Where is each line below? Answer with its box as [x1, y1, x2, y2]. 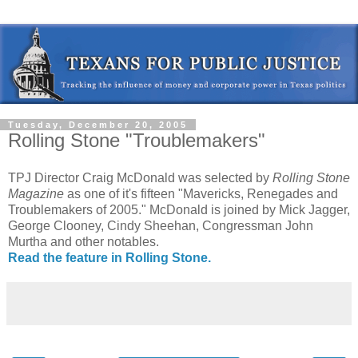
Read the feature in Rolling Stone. [8, 251, 211, 265]
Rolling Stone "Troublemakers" [8, 129, 265, 151]
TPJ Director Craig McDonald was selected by [8, 171, 272, 185]
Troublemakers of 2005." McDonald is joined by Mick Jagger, [8, 203, 350, 217]
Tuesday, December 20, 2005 [8, 119, 188, 129]
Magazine [8, 187, 64, 201]
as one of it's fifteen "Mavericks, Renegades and [64, 187, 338, 201]
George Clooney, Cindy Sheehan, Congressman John [8, 219, 313, 233]
